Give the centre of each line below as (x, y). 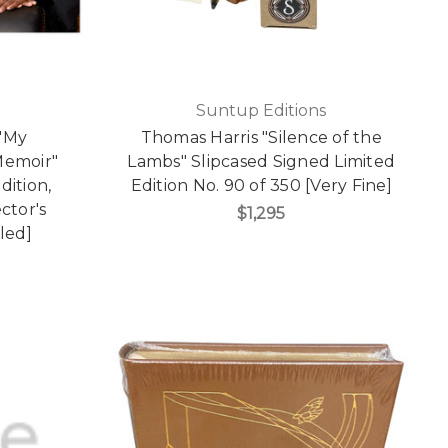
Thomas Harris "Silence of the (261, 138)
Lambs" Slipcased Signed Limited (261, 162)
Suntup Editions (261, 111)
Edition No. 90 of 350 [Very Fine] (261, 186)
